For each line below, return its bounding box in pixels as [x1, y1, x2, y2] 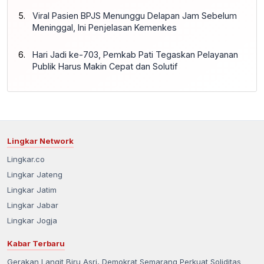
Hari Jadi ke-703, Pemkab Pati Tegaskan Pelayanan [32, 49, 238, 60]
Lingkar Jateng [7, 169, 62, 179]
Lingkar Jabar [7, 200, 58, 210]
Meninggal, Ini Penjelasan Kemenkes [32, 22, 177, 32]
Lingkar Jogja [7, 215, 57, 225]
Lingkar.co [7, 154, 45, 164]
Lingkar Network [7, 136, 74, 146]
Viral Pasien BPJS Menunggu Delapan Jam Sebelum [32, 10, 237, 21]
